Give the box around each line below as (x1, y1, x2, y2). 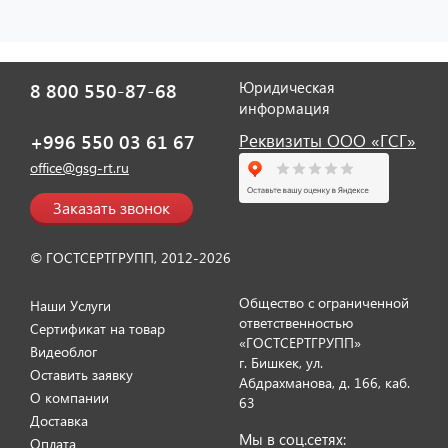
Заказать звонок (53, 196, 170, 218)
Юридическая (239, 76, 335, 97)
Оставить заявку (30, 364, 133, 384)
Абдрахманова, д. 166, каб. (239, 372, 410, 392)
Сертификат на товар (30, 318, 165, 338)
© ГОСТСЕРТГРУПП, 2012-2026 (30, 247, 231, 267)
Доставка (30, 410, 88, 430)
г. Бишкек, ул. (239, 352, 323, 372)
